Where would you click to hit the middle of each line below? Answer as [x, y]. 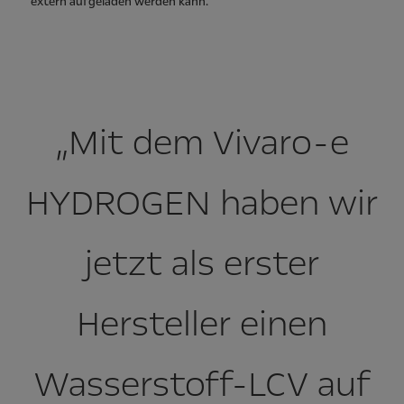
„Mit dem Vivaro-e [202, 142]
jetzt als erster [202, 263]
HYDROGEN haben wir [202, 203]
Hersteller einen [202, 324]
